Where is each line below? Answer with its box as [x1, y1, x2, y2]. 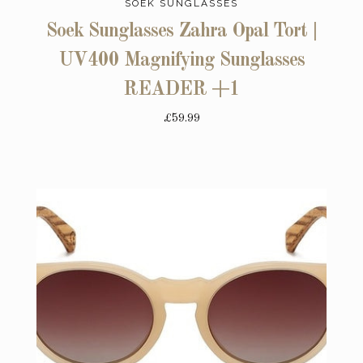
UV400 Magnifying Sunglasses [58, 50, 305, 70]
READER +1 [123, 79, 240, 100]
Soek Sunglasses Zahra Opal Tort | [46, 21, 317, 41]
